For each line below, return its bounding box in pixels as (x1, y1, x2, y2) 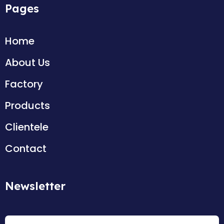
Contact (5, 141, 46, 156)
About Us (5, 55, 50, 70)
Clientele (5, 120, 48, 134)
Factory (5, 77, 43, 91)
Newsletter (5, 179, 65, 193)
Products (5, 98, 50, 113)
